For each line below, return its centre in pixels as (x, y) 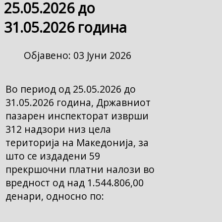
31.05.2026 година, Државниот (78, 103)
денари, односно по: (55, 196)
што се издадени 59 (53, 156)
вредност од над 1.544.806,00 (75, 183)
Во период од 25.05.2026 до (71, 89)
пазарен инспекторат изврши (77, 116)
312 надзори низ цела (58, 129)
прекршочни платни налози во (80, 169)
